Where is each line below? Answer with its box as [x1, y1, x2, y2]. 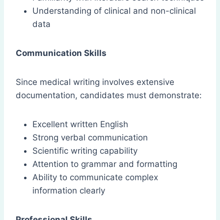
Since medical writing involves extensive [16, 77, 174, 87]
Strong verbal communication [32, 133, 148, 143]
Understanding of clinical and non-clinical [32, 6, 196, 16]
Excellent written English [32, 119, 128, 130]
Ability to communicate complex [32, 172, 158, 183]
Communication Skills [16, 48, 107, 58]
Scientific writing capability [32, 146, 137, 156]
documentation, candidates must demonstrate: [16, 90, 202, 101]
